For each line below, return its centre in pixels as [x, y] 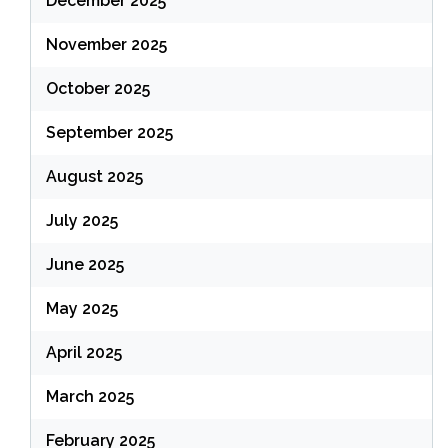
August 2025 [94, 177]
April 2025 [84, 353]
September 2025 [109, 133]
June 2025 [85, 265]
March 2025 [90, 397]
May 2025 [82, 309]
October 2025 [98, 89]
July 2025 [82, 221]
